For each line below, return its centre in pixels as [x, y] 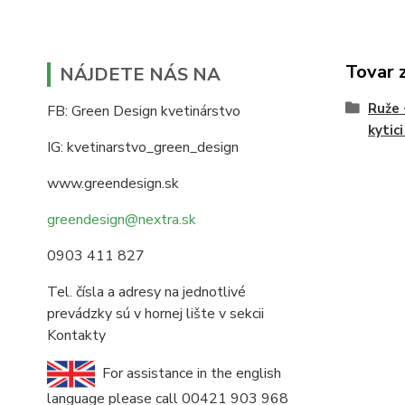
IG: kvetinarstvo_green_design [143, 147]
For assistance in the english [188, 373]
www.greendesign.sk [113, 184]
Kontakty [76, 335]
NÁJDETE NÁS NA [140, 75]
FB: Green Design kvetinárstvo [144, 111]
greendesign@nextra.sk [122, 220]
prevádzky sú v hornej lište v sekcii [155, 314]
